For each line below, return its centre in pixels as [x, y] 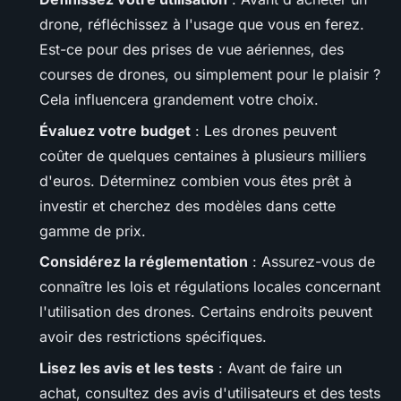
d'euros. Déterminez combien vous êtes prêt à [196, 180]
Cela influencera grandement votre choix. [179, 100]
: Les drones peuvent [264, 130]
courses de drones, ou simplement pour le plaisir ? [210, 75]
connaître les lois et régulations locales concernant [210, 287]
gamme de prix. [93, 230]
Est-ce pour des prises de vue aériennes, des [192, 50]
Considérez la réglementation [144, 262]
